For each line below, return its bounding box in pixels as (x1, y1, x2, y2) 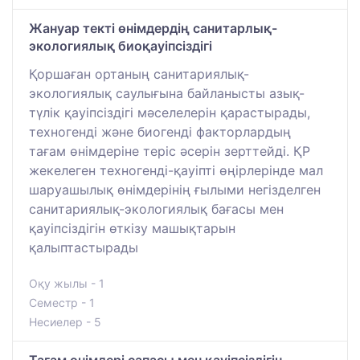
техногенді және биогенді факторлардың (29, 124, 291, 141)
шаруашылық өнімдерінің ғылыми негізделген (29, 182, 321, 198)
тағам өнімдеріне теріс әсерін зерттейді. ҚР (29, 143, 310, 160)
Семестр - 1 (29, 296, 95, 310)
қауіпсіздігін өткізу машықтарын (29, 220, 235, 237)
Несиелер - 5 (29, 315, 101, 329)
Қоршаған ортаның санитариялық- (29, 66, 249, 83)
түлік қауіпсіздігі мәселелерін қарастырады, (29, 104, 310, 121)
